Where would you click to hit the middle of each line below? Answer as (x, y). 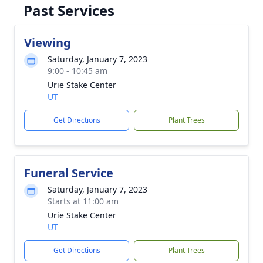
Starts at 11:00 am (83, 201)
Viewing (48, 43)
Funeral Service (69, 173)
